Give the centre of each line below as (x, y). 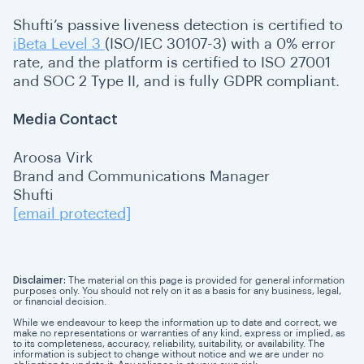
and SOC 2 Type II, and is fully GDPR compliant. (178, 81)
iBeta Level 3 (59, 43)
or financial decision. (60, 301)
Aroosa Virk (53, 157)
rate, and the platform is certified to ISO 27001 (172, 62)
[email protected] (72, 213)
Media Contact (67, 119)
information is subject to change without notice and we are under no (168, 354)
